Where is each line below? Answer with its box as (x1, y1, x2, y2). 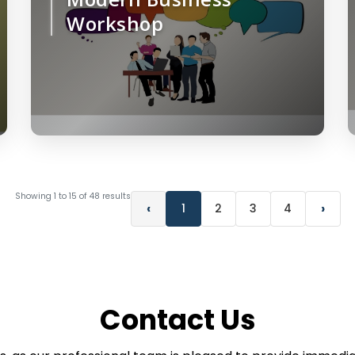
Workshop (67, 10, 163, 37)
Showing (14, 190, 54, 203)
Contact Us (99, 300, 256, 340)
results (99, 190, 131, 203)
